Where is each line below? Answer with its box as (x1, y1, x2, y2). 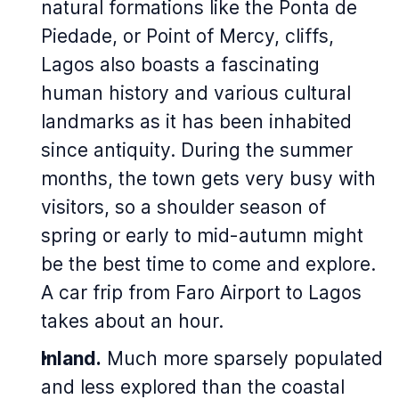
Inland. (41, 347, 102, 370)
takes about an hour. (41, 310, 224, 332)
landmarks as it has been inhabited (41, 110, 352, 133)
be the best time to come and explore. (41, 253, 376, 275)
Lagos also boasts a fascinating (41, 53, 320, 76)
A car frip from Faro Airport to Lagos (41, 281, 362, 304)
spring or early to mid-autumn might (41, 224, 363, 247)
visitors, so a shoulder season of (41, 196, 326, 218)
